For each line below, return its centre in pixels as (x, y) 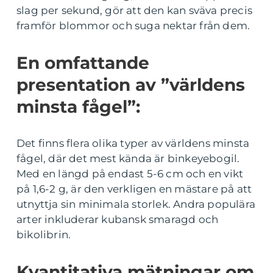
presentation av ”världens (131, 84)
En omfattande (83, 62)
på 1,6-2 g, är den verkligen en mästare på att (134, 189)
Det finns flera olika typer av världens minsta (133, 143)
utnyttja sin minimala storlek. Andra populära (136, 204)
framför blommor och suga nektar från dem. (133, 25)
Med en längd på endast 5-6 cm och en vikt (130, 173)
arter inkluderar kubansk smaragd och (118, 219)
